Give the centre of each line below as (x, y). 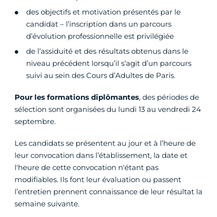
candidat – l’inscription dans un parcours (99, 24)
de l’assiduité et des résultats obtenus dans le (107, 51)
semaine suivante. (47, 203)
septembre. (35, 121)
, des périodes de (169, 97)
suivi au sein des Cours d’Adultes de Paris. (101, 75)
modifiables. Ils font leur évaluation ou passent (98, 179)
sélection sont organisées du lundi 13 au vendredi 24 (108, 109)
